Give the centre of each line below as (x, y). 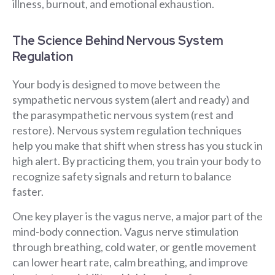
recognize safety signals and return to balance (122, 176)
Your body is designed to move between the (116, 84)
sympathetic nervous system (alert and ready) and (131, 100)
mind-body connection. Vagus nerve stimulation (126, 231)
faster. (28, 192)
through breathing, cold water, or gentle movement (134, 246)
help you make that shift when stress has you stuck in (137, 146)
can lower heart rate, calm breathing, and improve (130, 262)
